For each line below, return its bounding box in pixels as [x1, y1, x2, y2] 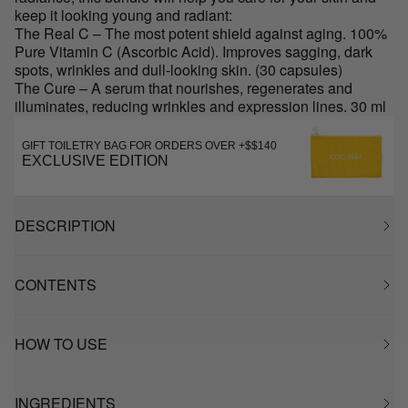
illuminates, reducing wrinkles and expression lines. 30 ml [15, 96, 386, 117]
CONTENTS [15, 274, 97, 295]
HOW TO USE [15, 333, 107, 354]
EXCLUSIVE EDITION [22, 153, 168, 168]
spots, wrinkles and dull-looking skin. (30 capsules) [15, 59, 342, 80]
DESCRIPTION [15, 215, 116, 236]
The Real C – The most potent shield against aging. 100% [15, 23, 387, 44]
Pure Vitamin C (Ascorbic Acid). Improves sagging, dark [15, 41, 372, 62]
